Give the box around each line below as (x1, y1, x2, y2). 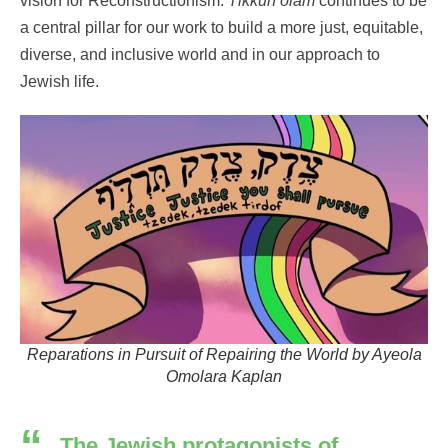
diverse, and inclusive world (20, 45, 217, 63)
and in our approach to (217, 45, 380, 63)
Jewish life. (20, 72, 99, 90)
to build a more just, (211, 18, 353, 36)
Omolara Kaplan (166, 368, 282, 386)
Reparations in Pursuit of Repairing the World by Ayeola (26, 346, 422, 364)
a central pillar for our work (20, 18, 211, 36)
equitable (353, 18, 419, 36)
